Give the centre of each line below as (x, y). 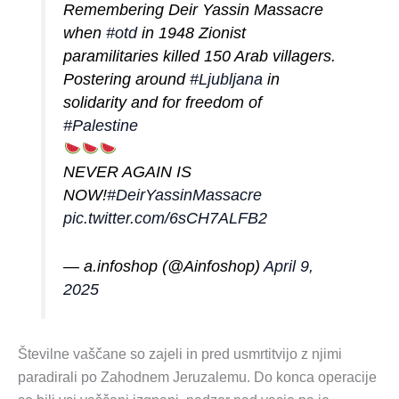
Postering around (127, 80)
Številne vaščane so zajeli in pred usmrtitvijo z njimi (180, 354)
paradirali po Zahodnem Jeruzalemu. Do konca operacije (197, 377)
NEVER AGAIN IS (128, 172)
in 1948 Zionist (192, 33)
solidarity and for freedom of (163, 103)
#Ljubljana (227, 80)
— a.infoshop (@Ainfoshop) (164, 267)
